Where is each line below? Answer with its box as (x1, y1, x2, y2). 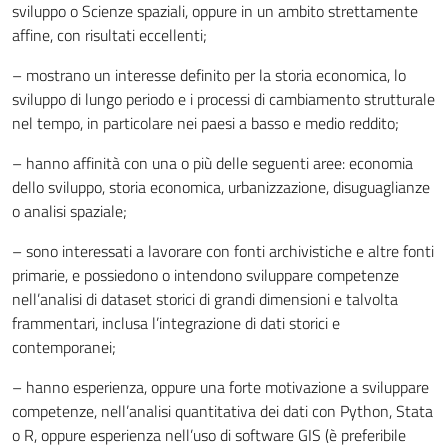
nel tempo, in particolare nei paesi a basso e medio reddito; (12, 111, 399, 135)
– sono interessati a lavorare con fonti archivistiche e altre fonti (12, 239, 434, 263)
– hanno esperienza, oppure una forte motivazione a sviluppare (12, 375, 429, 399)
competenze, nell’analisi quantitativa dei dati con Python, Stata (12, 399, 433, 423)
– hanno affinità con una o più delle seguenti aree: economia (12, 151, 413, 175)
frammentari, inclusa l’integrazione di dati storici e (12, 311, 340, 335)
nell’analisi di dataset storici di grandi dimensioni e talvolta (12, 287, 398, 311)
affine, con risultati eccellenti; (12, 23, 207, 47)
